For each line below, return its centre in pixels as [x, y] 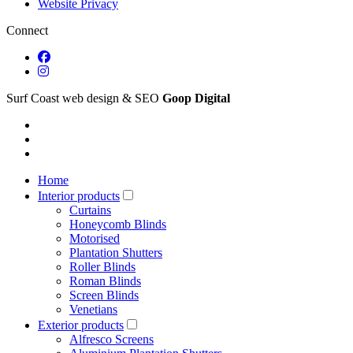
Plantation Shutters [116, 252]
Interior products [79, 195]
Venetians [93, 309]
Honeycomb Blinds [118, 224]
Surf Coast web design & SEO [84, 98]
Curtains [90, 210]
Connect [27, 30]
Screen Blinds [104, 295]
